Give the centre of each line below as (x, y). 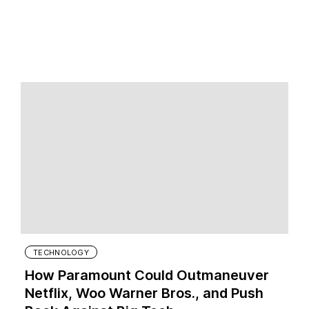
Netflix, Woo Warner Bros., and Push (144, 293)
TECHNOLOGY (61, 253)
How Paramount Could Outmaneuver (147, 276)
